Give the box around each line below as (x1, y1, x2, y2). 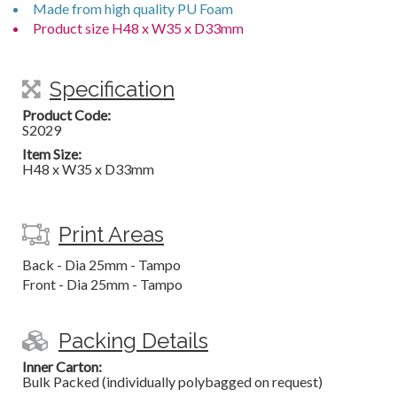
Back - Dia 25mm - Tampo (22, 256, 181, 273)
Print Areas (58, 222, 164, 247)
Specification (50, 76, 175, 102)
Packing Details (58, 328, 208, 354)
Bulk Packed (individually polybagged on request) (22, 373, 323, 390)
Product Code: (22, 106, 111, 123)
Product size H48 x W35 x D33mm (33, 19, 244, 36)
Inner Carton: (22, 358, 102, 375)
